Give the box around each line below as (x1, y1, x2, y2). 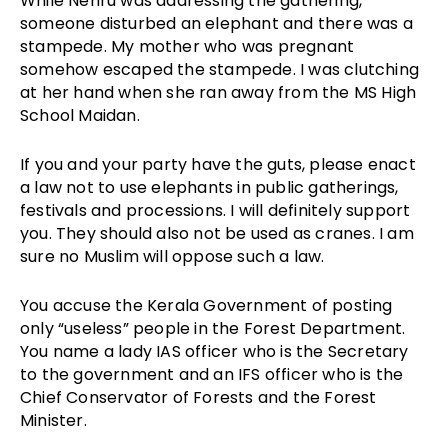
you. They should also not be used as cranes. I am (20, 222, 414, 246)
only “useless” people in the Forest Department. (20, 317, 406, 341)
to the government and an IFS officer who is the (20, 363, 404, 387)
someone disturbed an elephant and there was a (20, 12, 414, 36)
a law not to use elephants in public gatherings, (20, 176, 399, 200)
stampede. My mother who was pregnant (20, 35, 355, 59)
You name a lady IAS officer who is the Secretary (20, 340, 409, 364)
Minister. (20, 409, 87, 433)
